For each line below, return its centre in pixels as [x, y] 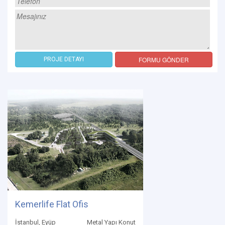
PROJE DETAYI [64, 60]
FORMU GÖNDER [164, 60]
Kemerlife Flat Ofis [52, 204]
